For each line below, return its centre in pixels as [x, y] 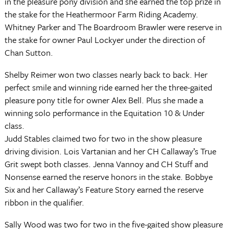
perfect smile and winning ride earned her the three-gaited [108, 87]
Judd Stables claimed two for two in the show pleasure [103, 138]
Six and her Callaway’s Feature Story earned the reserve [104, 189]
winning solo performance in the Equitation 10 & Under [104, 113]
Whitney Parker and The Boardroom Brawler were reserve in [113, 27]
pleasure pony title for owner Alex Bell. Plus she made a [104, 100]
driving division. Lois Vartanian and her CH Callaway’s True [110, 151]
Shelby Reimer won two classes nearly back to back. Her [106, 74]
